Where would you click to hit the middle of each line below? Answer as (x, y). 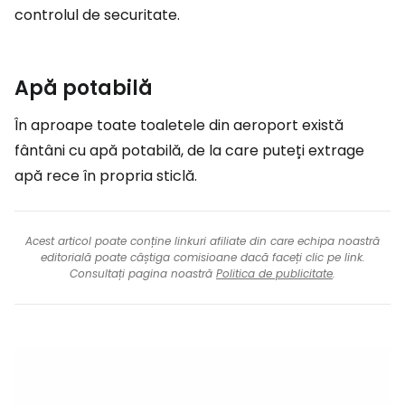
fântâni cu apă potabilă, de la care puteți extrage (189, 151)
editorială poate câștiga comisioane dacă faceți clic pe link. (202, 257)
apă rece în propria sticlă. (106, 176)
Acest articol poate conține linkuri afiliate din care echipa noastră (202, 241)
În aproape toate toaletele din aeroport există (179, 125)
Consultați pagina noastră (143, 273)
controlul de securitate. (97, 15)
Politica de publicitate (274, 273)
